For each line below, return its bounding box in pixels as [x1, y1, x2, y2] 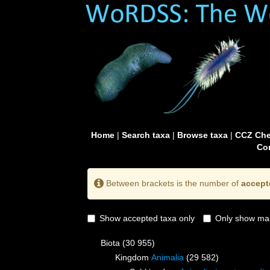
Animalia [151, 253, 184, 263]
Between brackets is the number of [104, 178, 241, 188]
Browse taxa [177, 130, 228, 140]
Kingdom [115, 253, 151, 263]
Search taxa [121, 130, 170, 140]
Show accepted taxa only [99, 213, 195, 224]
